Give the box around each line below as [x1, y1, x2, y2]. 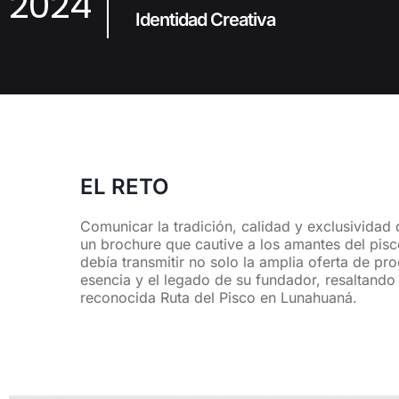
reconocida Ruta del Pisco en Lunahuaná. [80, 289, 357, 306]
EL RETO [80, 174, 168, 199]
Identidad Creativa [135, 9, 275, 30]
